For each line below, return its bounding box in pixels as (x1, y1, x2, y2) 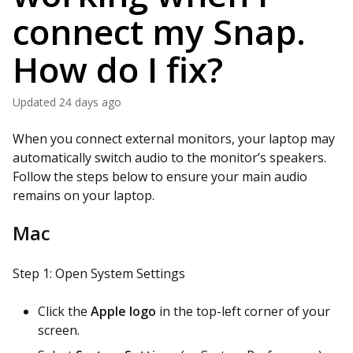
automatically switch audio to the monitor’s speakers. (13, 149, 326, 166)
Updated (20, 95, 56, 110)
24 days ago (59, 95, 121, 110)
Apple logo (91, 303, 156, 320)
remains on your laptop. (13, 187, 154, 204)
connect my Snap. (13, 8, 306, 55)
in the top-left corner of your (156, 303, 330, 320)
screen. (38, 321, 80, 339)
